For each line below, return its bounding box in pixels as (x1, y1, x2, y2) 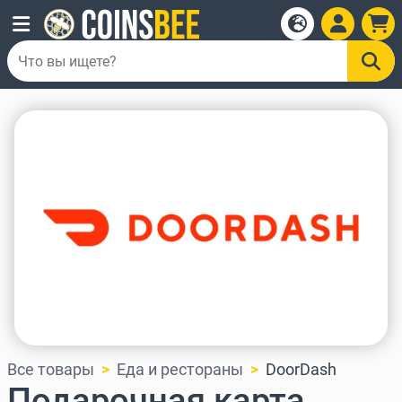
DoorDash (266, 360, 336, 380)
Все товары (7, 360, 94, 380)
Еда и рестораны (117, 360, 243, 380)
